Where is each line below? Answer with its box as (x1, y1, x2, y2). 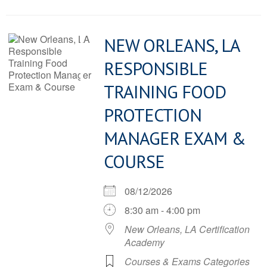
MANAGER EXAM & (104, 126, 246, 150)
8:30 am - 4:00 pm (125, 203, 200, 217)
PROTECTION (104, 103, 201, 126)
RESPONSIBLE (104, 57, 207, 80)
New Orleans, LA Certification (125, 222, 250, 236)
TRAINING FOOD (104, 80, 226, 103)
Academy (125, 235, 164, 249)
